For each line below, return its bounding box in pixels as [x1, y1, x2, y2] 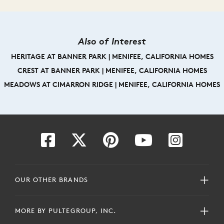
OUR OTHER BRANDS [15, 175, 88, 184]
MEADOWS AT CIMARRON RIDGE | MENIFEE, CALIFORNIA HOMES [4, 79, 220, 89]
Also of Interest [78, 34, 146, 47]
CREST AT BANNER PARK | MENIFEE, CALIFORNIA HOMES [17, 65, 207, 75]
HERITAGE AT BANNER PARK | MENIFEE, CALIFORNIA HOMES [10, 51, 213, 61]
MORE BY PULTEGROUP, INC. [15, 206, 116, 215]
